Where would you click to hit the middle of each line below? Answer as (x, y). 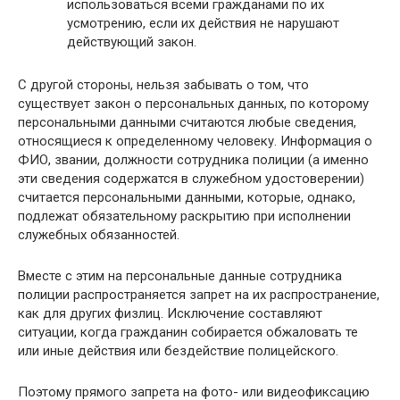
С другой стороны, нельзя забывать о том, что (163, 85)
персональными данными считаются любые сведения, (187, 122)
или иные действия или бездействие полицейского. (178, 351)
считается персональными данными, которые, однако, (187, 197)
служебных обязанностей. (99, 235)
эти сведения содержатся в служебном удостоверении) (191, 179)
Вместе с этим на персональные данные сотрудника (180, 276)
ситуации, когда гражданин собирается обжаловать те (188, 332)
